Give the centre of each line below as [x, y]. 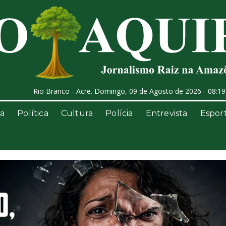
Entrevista [166, 113]
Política [33, 113]
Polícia [119, 113]
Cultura [77, 113]
